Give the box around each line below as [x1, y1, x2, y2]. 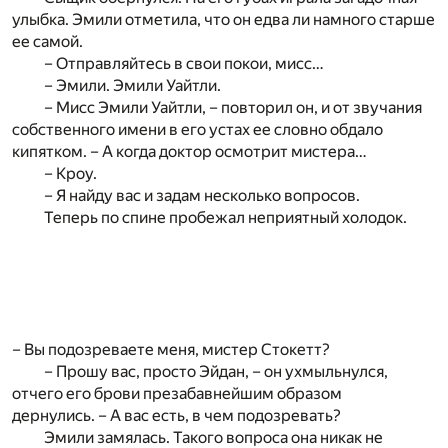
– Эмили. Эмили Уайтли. [44, 75, 221, 95]
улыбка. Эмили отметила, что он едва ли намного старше [12, 9, 435, 29]
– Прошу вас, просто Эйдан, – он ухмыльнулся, [44, 361, 388, 381]
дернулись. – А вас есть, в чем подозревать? [12, 405, 341, 425]
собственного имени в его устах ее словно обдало [12, 119, 383, 139]
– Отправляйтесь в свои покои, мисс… [44, 53, 324, 73]
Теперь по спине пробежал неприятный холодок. [44, 207, 407, 227]
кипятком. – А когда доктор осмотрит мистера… [12, 141, 367, 161]
